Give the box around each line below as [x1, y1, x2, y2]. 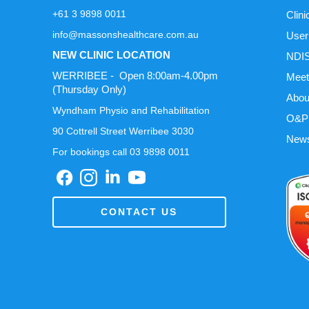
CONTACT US [101, 206, 178, 217]
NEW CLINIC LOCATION [52, 48, 170, 61]
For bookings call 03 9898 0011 [52, 146, 190, 157]
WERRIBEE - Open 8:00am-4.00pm [52, 69, 218, 81]
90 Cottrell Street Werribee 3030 [52, 125, 194, 137]
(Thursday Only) [52, 83, 126, 95]
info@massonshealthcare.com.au [52, 28, 199, 40]
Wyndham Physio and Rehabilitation [52, 104, 210, 116]
